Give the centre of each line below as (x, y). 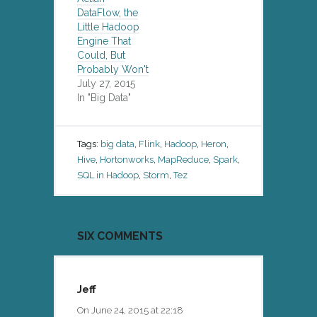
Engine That (104, 41)
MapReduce (183, 159)
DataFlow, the (108, 12)
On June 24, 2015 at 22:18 (130, 310)
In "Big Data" (104, 97)
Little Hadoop (108, 27)
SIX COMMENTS (120, 236)
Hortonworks (127, 159)
